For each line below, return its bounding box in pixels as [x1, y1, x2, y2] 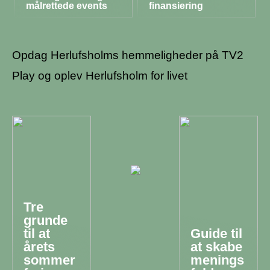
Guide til [190, 226, 243, 242]
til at [24, 226, 50, 242]
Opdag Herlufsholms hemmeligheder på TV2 [12, 49, 243, 62]
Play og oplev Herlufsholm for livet [12, 69, 187, 83]
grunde [24, 213, 67, 228]
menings [190, 253, 245, 268]
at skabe [190, 239, 243, 255]
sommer [24, 253, 75, 268]
